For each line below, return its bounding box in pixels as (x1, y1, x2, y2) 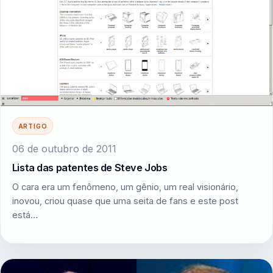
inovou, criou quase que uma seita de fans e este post (12, 195, 238, 207)
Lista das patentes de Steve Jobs (12, 161, 168, 174)
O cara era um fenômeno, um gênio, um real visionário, (12, 181, 238, 193)
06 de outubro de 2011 (12, 142, 116, 155)
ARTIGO (18, 122, 48, 130)
